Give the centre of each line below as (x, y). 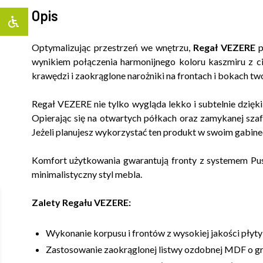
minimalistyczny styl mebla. (87, 174)
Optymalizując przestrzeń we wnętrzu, (112, 47)
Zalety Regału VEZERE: (81, 202)
